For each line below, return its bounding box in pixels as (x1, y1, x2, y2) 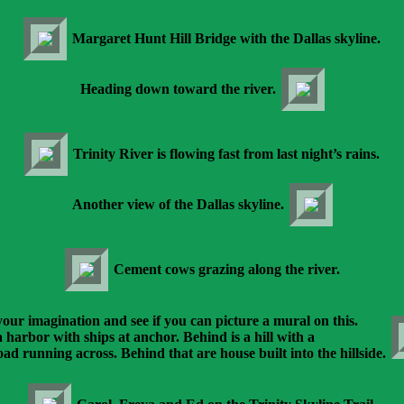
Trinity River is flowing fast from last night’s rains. (73, 146, 380, 162)
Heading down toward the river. (79, 81, 276, 97)
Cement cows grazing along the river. (113, 262, 340, 278)
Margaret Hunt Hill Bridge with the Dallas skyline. (72, 31, 381, 47)
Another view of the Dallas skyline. (71, 197, 284, 213)
